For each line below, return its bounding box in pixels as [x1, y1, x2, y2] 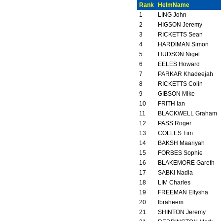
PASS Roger [158, 120, 191, 126]
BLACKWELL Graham [158, 110, 217, 116]
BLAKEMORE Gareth [158, 159, 215, 166]
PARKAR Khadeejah [158, 71, 213, 77]
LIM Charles [158, 179, 190, 185]
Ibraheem [158, 199, 184, 205]
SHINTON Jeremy [158, 209, 206, 215]
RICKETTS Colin [158, 80, 203, 87]
